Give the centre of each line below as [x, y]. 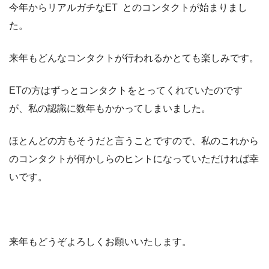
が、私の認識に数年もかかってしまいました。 [110, 109]
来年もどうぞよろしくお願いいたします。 [100, 242]
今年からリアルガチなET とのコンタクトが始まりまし [128, 8]
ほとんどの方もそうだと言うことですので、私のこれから [134, 141]
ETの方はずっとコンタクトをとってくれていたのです [126, 91]
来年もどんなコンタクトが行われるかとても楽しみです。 [134, 58]
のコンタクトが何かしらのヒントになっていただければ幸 [134, 159]
